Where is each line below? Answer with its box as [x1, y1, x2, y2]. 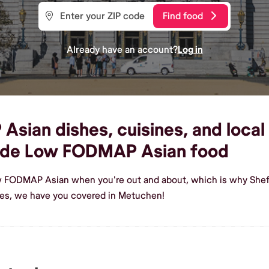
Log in [177, 43, 203, 56]
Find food [163, 10, 203, 22]
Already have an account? [66, 43, 178, 56]
